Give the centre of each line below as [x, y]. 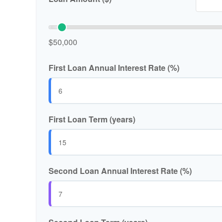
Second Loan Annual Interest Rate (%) [120, 171]
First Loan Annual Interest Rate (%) [114, 68]
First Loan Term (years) [92, 119]
